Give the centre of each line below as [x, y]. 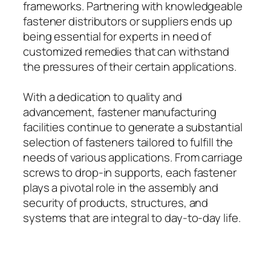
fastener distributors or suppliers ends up [128, 21]
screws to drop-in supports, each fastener [130, 172]
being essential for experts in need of [117, 36]
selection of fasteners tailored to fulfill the [128, 142]
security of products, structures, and [116, 202]
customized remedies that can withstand [126, 51]
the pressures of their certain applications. [130, 66]
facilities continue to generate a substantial [133, 127]
